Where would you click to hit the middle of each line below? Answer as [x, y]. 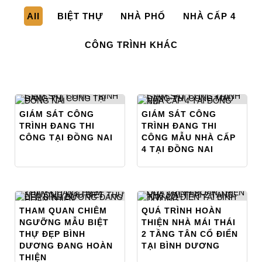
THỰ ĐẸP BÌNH [52, 234]
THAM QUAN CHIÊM [63, 210]
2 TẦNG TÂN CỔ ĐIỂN [190, 234]
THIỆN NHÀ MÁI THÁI [189, 222]
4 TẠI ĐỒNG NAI [177, 149]
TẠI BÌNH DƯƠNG [181, 245]
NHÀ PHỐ [143, 16]
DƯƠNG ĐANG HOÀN [66, 245]
